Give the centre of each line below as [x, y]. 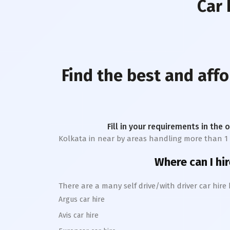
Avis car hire [79, 215]
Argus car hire [82, 199]
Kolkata [73, 139]
